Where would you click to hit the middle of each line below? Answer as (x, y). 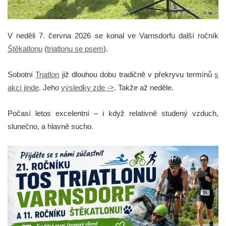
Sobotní (22, 74)
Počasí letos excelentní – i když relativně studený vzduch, (113, 113)
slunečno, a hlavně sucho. (50, 126)
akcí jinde (23, 87)
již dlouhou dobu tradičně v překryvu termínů (137, 74)
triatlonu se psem (75, 48)
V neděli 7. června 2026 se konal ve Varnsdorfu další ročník (113, 35)
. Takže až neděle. (144, 87)
